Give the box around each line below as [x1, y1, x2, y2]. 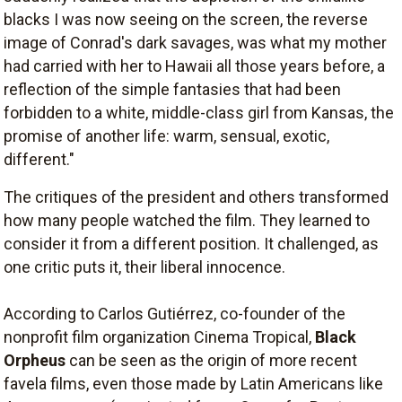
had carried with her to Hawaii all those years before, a [4, 56, 385, 75]
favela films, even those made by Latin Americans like [4, 373, 383, 393]
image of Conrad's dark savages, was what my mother [4, 32, 387, 52]
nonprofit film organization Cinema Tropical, [4, 327, 315, 346]
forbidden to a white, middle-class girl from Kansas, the [4, 102, 394, 122]
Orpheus [4, 350, 66, 370]
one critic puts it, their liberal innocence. [4, 257, 285, 276]
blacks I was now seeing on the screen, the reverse [4, 9, 368, 29]
